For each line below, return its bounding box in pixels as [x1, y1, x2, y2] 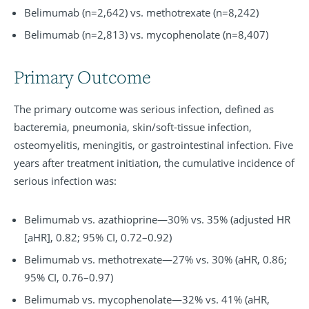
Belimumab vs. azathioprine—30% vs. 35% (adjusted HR [24, 212, 290, 227]
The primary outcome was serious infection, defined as [14, 102, 274, 117]
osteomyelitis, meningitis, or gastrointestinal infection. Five [14, 138, 293, 152]
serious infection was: [14, 174, 117, 188]
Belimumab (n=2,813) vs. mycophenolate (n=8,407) [24, 28, 268, 42]
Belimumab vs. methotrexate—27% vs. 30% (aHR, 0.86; [24, 252, 287, 267]
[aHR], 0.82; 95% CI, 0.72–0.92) [24, 230, 172, 245]
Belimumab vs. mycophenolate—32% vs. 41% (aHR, [24, 292, 270, 307]
